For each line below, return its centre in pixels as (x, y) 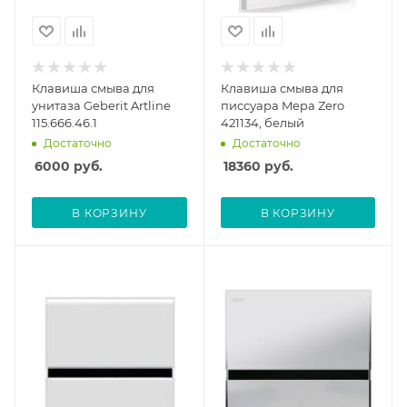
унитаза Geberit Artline (101, 106)
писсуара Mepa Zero (282, 106)
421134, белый (262, 123)
